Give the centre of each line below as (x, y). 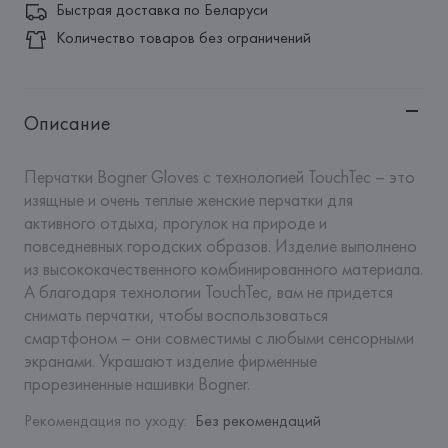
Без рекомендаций (257, 420)
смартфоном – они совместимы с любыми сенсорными (218, 337)
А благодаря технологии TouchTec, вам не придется (208, 291)
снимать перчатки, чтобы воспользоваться (175, 314)
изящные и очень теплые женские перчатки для (188, 199)
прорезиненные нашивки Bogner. (136, 383)
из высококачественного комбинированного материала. (223, 268)
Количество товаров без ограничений (183, 37)
